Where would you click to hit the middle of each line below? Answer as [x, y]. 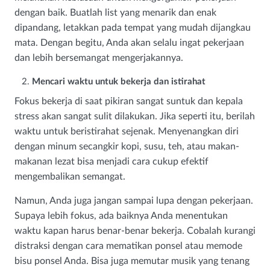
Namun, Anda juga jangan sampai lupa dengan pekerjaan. [134, 201]
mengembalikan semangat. [70, 177]
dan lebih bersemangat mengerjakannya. [99, 58]
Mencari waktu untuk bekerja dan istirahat [119, 82]
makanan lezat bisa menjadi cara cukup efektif [111, 162]
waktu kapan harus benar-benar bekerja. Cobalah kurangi [135, 231]
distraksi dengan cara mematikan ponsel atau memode [128, 246]
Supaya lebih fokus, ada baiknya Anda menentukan [121, 216]
